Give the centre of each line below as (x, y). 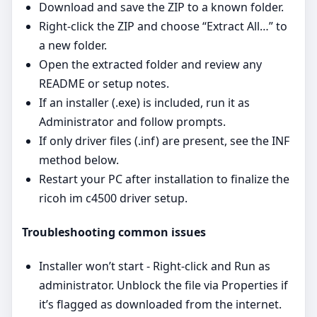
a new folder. (73, 45)
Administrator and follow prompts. (132, 121)
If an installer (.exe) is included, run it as (144, 102)
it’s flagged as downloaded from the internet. (160, 305)
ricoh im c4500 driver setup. (113, 198)
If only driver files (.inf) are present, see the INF (164, 140)
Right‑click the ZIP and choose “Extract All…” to (163, 26)
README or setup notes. (104, 83)
